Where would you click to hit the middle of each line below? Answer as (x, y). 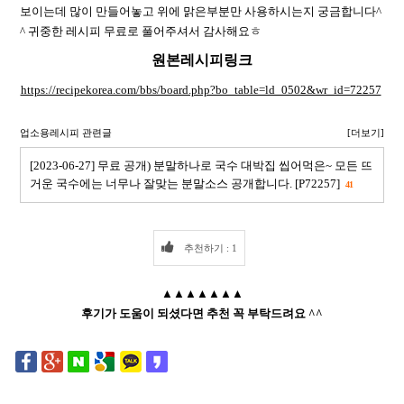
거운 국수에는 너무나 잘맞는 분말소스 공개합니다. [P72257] (186, 183)
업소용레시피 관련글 (66, 132)
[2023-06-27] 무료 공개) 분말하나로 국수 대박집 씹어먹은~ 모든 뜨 (201, 165)
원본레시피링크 (202, 60)
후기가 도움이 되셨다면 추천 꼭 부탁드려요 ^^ (202, 313)
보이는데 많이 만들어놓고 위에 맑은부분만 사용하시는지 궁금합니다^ (201, 11)
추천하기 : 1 (209, 248)
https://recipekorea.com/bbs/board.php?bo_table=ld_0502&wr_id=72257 (201, 89)
